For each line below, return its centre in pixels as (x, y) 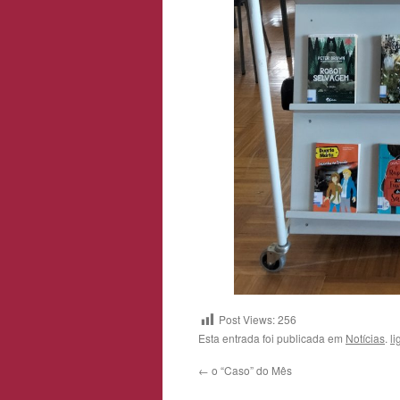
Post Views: (247, 319)
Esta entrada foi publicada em (272, 337)
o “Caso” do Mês (250, 370)
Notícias (365, 337)
